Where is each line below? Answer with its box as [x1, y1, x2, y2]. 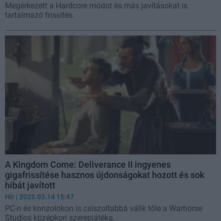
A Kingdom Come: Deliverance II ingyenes [5, 159, 171, 170]
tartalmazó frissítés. [5, 10, 74, 20]
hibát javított [5, 180, 55, 190]
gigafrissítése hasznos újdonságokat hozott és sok [5, 169, 204, 180]
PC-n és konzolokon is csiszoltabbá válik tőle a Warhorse [5, 203, 202, 213]
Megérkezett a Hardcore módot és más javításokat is [5, 1, 187, 10]
